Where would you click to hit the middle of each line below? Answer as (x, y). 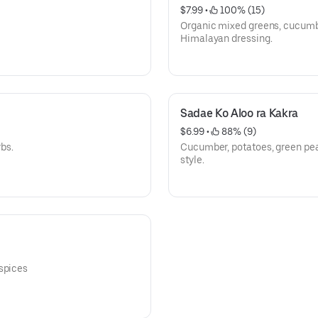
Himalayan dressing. (226, 38)
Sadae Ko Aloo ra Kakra (239, 113)
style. (192, 160)
